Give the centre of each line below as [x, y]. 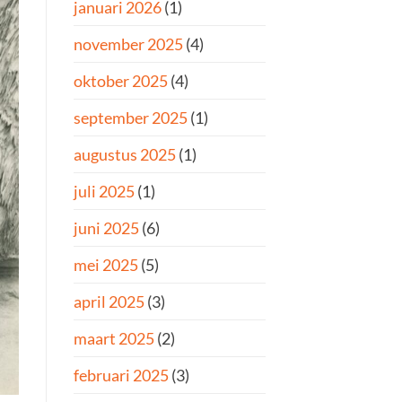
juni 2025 [106, 228]
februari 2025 [121, 376]
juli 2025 [104, 192]
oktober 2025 [121, 81]
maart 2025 [114, 339]
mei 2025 [106, 265]
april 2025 [109, 302]
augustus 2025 [125, 155]
